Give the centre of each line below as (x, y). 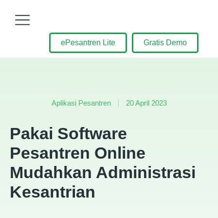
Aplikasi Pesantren (81, 103)
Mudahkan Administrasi (103, 172)
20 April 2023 (146, 103)
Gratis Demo (165, 43)
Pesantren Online (78, 153)
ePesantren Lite (88, 43)
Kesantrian (53, 192)
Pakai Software (68, 133)
